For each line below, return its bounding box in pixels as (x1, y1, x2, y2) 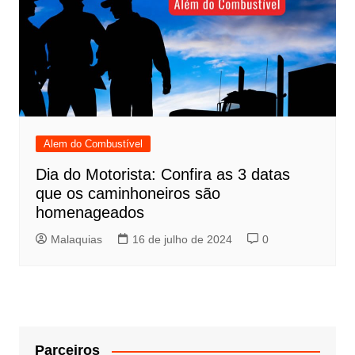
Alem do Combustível (43, 138, 143, 151)
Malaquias (50, 233, 102, 246)
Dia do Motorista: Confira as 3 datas (35, 166, 290, 184)
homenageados (35, 204, 144, 222)
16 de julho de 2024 (132, 233, 232, 246)
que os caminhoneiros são (35, 185, 220, 203)
